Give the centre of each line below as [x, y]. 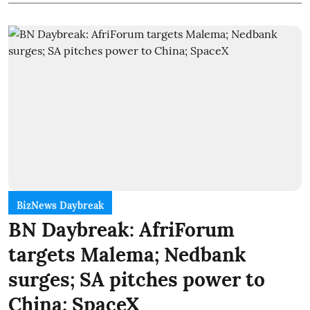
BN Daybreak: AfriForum [121, 229]
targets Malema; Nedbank [127, 254]
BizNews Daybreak [60, 205]
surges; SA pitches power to [137, 279]
